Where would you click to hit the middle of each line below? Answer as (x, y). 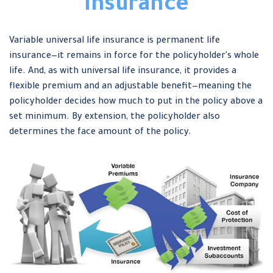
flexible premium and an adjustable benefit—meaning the (130, 87)
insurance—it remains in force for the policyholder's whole (134, 57)
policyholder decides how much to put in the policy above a (136, 102)
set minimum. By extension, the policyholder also (115, 118)
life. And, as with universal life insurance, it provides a (123, 72)
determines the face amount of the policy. (100, 133)
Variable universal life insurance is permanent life (115, 41)
